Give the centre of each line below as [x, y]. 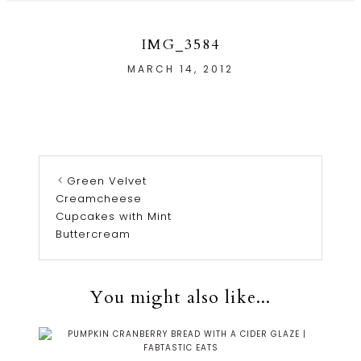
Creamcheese [99, 199]
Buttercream [93, 234]
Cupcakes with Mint [114, 217]
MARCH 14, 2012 [180, 69]
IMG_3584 [180, 45]
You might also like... [180, 298]
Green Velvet [107, 181]
